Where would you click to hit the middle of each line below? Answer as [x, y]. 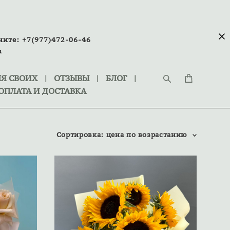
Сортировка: [80, 135]
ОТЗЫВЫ [72, 78]
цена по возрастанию [147, 135]
